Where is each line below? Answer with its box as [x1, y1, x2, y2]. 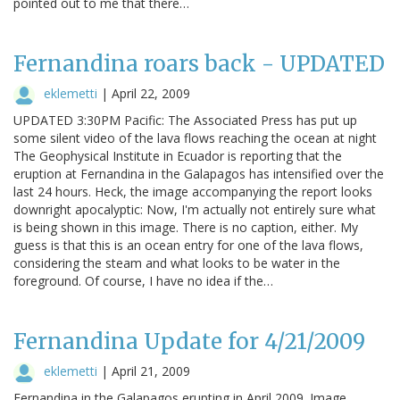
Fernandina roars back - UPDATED [13, 49, 385, 78]
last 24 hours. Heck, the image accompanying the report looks [13, 182, 372, 200]
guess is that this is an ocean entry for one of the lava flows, [13, 236, 363, 254]
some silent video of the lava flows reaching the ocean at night [13, 129, 377, 146]
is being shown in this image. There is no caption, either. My [13, 218, 358, 236]
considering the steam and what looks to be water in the [13, 254, 340, 271]
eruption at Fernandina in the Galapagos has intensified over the [13, 164, 384, 182]
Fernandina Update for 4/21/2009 [13, 327, 365, 355]
